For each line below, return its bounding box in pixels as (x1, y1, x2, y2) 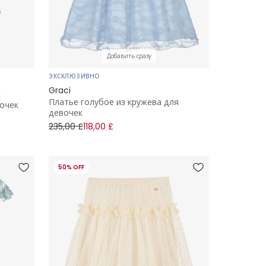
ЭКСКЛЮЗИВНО (49, 71, 100, 81)
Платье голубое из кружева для (49, 96, 179, 108)
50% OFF (58, 162, 84, 172)
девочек (49, 106, 83, 119)
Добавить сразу (106, 51, 151, 61)
